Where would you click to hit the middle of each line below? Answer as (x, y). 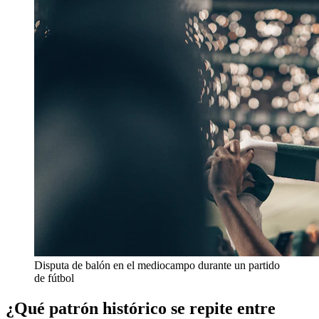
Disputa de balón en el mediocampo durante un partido (157, 265)
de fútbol (54, 278)
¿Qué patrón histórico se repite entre (141, 308)
